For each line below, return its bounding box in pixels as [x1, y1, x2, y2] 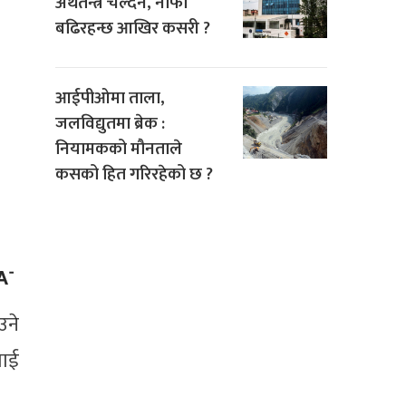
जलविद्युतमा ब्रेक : [55, 110, 165, 139]
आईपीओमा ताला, [55, 84, 165, 113]
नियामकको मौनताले [55, 135, 182, 164]
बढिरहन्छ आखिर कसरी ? [55, 14, 210, 43]
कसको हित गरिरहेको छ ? [55, 160, 213, 189]
